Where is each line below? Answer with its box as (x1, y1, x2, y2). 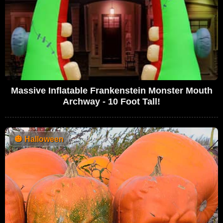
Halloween (22, 134, 64, 143)
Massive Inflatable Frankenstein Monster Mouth (10, 85, 213, 96)
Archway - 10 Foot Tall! (63, 96, 160, 107)
